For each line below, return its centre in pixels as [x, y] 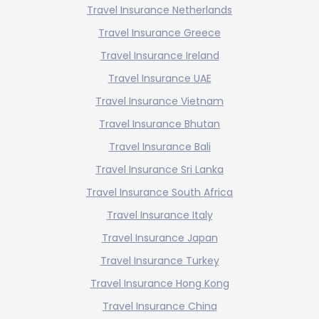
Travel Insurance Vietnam [159, 101]
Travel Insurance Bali [159, 146]
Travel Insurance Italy [159, 215]
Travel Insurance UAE [159, 78]
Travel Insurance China [159, 306]
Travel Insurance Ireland [159, 55]
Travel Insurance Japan [159, 237]
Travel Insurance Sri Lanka [159, 169]
